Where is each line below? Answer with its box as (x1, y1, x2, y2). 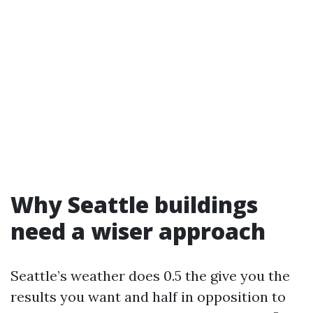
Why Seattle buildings (10, 189, 258, 220)
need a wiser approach (10, 216, 265, 247)
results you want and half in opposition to (10, 288, 286, 306)
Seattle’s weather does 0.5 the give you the (10, 267, 290, 285)
